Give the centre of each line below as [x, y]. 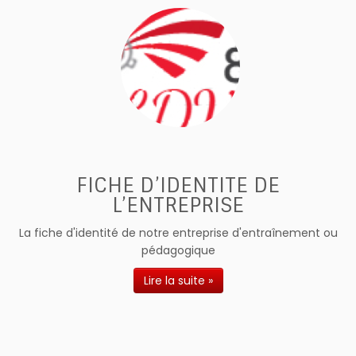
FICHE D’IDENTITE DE [178, 186]
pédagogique [178, 250]
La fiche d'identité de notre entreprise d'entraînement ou [178, 233]
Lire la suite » [178, 281]
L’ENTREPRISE [178, 205]
